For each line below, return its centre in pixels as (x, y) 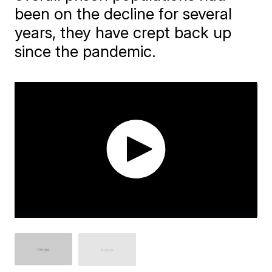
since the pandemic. (86, 51)
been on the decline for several (124, 14)
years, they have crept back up (123, 32)
